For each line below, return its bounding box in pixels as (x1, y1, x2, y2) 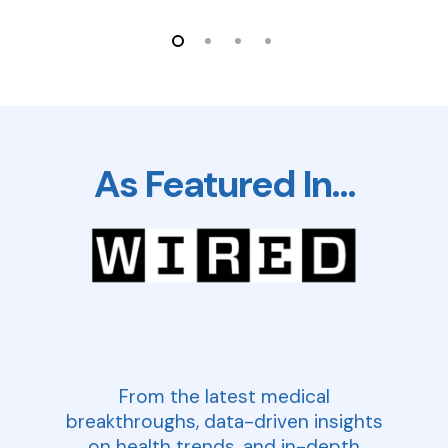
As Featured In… (93, 160, 355, 210)
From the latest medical (118, 383, 330, 409)
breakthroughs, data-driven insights (65, 408, 383, 434)
